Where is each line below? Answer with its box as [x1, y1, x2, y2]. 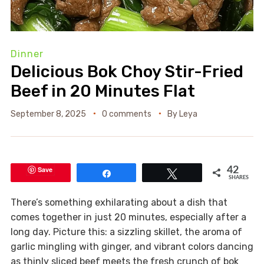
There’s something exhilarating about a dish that [10, 197, 227, 209]
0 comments [101, 109, 151, 120]
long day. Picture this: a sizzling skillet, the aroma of [10, 226, 242, 238]
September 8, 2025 [10, 109, 86, 120]
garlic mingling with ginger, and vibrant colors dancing [10, 241, 253, 253]
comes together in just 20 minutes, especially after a [10, 212, 246, 223]
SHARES [229, 175, 249, 181]
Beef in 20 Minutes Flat [10, 81, 195, 101]
